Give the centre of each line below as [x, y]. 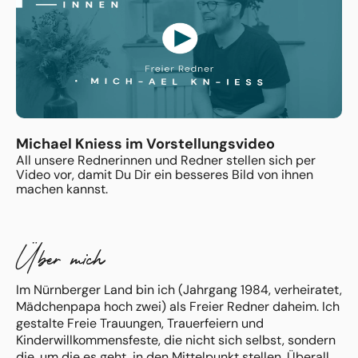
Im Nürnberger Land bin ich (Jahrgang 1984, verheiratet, [179, 290]
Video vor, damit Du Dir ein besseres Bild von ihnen [165, 175]
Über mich [60, 259]
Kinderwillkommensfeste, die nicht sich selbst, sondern [176, 340]
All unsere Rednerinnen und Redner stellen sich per [166, 160]
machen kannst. [62, 189]
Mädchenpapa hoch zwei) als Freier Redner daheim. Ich [178, 306]
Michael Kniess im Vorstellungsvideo [145, 144]
